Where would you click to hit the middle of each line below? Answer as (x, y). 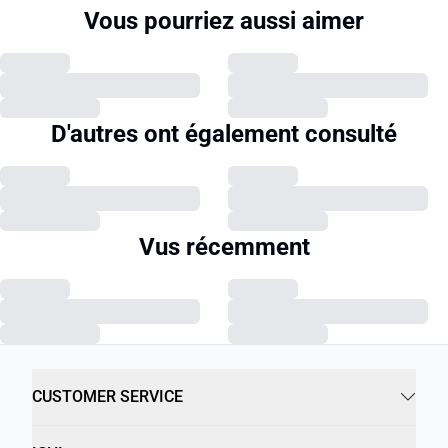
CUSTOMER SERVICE (107, 396)
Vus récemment (224, 247)
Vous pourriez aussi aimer (224, 21)
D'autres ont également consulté (224, 134)
